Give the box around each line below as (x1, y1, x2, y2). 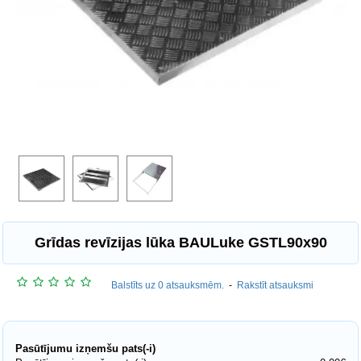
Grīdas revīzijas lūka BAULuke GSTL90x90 (34, 234, 327, 251)
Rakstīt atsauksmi (236, 279, 313, 291)
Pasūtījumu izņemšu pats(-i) (15, 342, 156, 355)
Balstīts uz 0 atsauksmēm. (110, 279, 224, 291)
